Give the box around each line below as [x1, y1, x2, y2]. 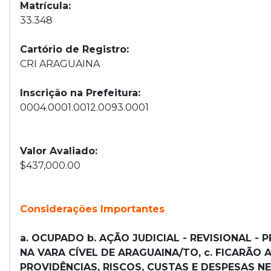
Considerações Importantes [20, 203, 165, 215]
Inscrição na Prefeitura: [20, 87, 140, 99]
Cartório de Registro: [20, 44, 129, 55]
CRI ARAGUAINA [20, 58, 100, 70]
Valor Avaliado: [20, 145, 97, 157]
